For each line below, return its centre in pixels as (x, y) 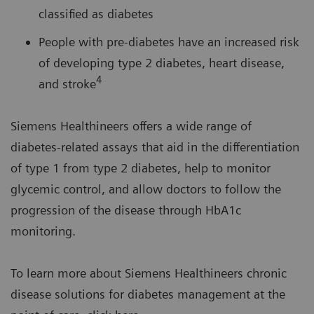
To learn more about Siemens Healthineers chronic (149, 273)
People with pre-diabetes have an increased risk (169, 42)
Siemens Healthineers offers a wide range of (131, 126)
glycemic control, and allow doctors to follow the (146, 189)
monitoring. (43, 231)
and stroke (67, 84)
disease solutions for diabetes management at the (148, 294)
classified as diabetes (96, 14)
